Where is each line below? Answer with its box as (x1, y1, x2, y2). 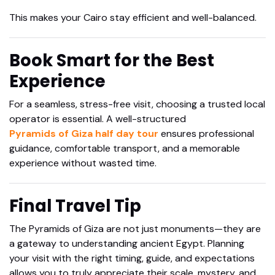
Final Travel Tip (9, 194, 141, 219)
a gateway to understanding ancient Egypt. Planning (9, 237, 244, 250)
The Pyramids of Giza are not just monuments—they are (9, 222, 261, 236)
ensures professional (158, 127, 254, 141)
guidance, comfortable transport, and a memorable (9, 142, 240, 155)
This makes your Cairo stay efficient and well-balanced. (9, 11, 257, 25)
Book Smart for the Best (9, 48, 214, 73)
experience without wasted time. (9, 157, 157, 170)
